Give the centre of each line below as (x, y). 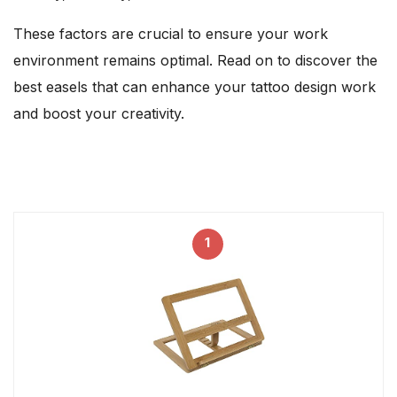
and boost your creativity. (99, 114)
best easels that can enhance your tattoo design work (195, 87)
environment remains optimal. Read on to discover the (195, 61)
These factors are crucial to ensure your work (171, 34)
